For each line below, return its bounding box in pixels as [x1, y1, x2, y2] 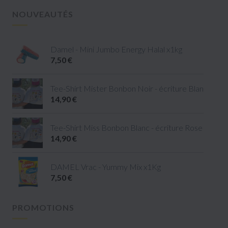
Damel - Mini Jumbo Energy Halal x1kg [50, 44, 182, 54]
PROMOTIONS [12, 202, 74, 212]
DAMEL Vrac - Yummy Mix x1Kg [50, 161, 161, 172]
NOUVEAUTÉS [12, 9, 73, 19]
